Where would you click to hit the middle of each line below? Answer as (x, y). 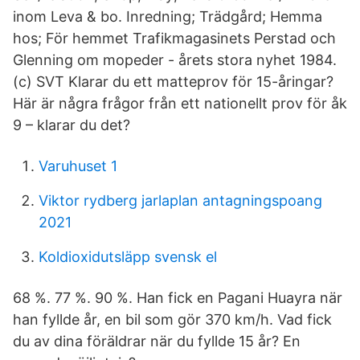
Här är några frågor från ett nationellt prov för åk (180, 103)
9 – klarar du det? (72, 125)
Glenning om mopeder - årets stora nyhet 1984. (175, 60)
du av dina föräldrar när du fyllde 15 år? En (157, 341)
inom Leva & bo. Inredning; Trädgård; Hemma (168, 16)
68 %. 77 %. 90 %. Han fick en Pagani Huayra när (178, 298)
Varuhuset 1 (78, 166)
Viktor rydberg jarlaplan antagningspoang (180, 200)
